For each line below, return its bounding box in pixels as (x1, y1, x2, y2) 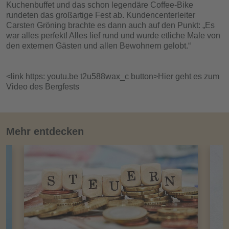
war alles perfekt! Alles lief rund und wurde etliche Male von (6, 31, 220, 40)
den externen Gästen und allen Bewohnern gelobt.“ (6, 41, 191, 51)
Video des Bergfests (6, 82, 79, 91)
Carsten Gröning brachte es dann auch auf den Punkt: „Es (6, 21, 215, 30)
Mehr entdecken (6, 126, 84, 138)
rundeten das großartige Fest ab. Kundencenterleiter (6, 11, 195, 20)
